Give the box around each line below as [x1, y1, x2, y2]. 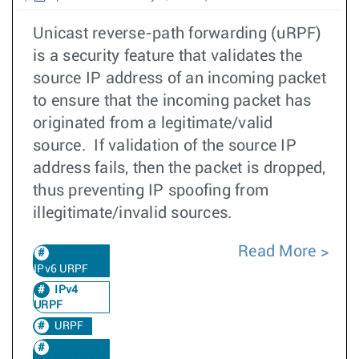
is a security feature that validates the [33, 48, 302, 64]
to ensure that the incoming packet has [33, 93, 312, 109]
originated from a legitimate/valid [33, 115, 273, 131]
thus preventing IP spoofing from [33, 183, 268, 199]
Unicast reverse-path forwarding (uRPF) [33, 26, 322, 42]
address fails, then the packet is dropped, [33, 160, 326, 176]
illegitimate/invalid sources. [33, 205, 232, 221]
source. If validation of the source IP [33, 138, 296, 154]
